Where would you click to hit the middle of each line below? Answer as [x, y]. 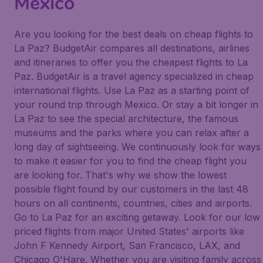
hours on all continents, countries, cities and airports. [133, 203]
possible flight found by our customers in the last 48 [131, 189]
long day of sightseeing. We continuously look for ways [137, 147]
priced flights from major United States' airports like [129, 231]
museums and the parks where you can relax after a [131, 133]
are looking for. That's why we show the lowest [120, 175]
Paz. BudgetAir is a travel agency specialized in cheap [134, 76]
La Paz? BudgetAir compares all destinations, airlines [132, 48]
